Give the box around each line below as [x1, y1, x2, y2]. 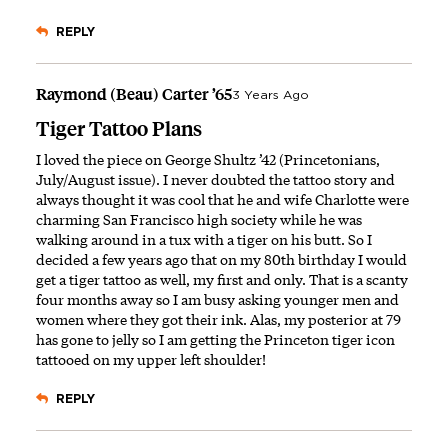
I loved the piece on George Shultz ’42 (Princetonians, [36, 149, 380, 169]
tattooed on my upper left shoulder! [36, 349, 266, 369]
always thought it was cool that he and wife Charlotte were [36, 189, 409, 209]
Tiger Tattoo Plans [36, 116, 202, 141]
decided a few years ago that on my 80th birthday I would [36, 249, 407, 269]
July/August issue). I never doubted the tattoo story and [36, 169, 395, 189]
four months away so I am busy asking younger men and [36, 289, 399, 309]
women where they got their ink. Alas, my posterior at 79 [36, 309, 401, 329]
